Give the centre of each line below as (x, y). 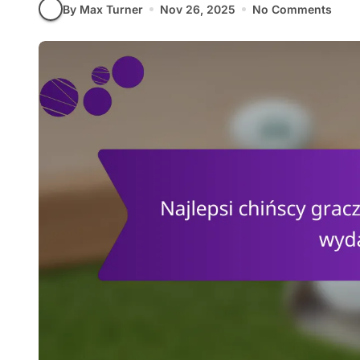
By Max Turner (103, 9)
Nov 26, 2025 (198, 9)
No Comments (292, 9)
